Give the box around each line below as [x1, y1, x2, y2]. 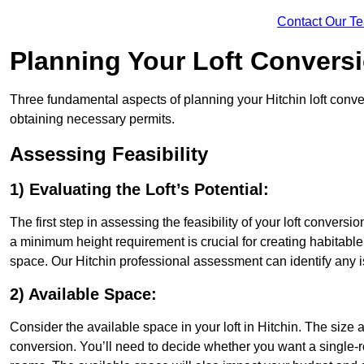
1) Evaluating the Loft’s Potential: [10, 180, 269, 199]
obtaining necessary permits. [10, 112, 175, 127]
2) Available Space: [10, 285, 157, 304]
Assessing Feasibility [10, 143, 208, 166]
